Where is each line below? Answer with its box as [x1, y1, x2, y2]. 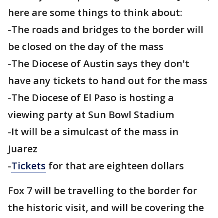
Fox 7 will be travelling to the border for [8, 184, 197, 197]
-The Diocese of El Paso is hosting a [8, 91, 174, 104]
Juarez [8, 142, 37, 155]
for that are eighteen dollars [46, 159, 184, 172]
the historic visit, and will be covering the [8, 201, 204, 214]
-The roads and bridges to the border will [8, 23, 203, 36]
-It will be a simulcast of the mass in [8, 125, 179, 138]
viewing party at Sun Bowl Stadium [8, 108, 174, 121]
